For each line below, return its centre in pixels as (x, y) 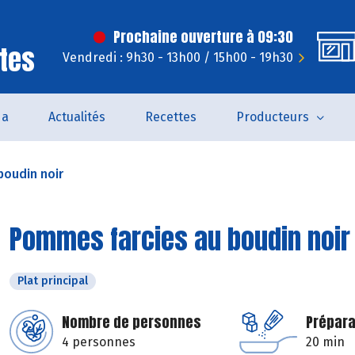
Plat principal (53, 281)
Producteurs (272, 117)
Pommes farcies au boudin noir (180, 239)
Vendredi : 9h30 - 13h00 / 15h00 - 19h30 (178, 57)
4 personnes (99, 342)
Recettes (170, 117)
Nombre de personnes (132, 322)
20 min (325, 342)
